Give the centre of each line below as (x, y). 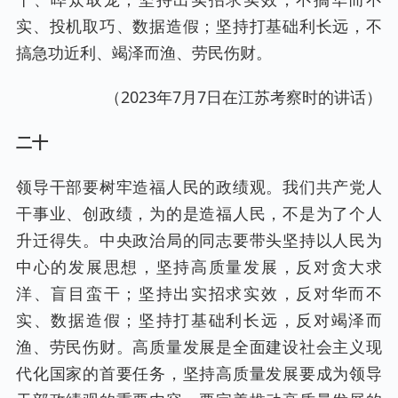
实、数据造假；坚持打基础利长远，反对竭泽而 (199, 320)
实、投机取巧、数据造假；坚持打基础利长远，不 (199, 26)
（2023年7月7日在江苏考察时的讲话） (243, 97)
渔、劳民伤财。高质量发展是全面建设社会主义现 (199, 347)
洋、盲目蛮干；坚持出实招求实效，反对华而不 (199, 294)
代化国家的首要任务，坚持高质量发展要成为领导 (199, 374)
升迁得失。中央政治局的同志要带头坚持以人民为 (199, 240)
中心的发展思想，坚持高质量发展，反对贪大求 (199, 267)
